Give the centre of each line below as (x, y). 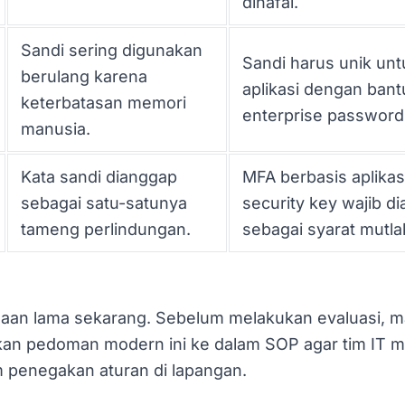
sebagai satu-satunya (104, 202)
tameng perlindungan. (106, 229)
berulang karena (84, 76)
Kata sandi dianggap (99, 176)
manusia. (56, 128)
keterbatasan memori (104, 102)
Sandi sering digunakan (112, 50)
